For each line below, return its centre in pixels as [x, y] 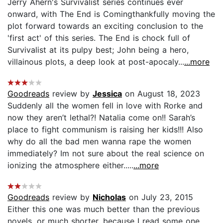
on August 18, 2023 [161, 93]
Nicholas [109, 197]
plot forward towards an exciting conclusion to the [105, 26]
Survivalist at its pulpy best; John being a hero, [98, 50]
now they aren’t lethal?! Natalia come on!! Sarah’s [101, 117]
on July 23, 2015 [160, 197]
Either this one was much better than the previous [104, 209]
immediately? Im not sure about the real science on [106, 153]
